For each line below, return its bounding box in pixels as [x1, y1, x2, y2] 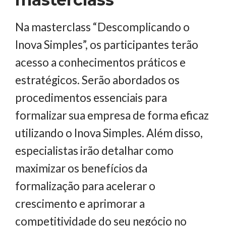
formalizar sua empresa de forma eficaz [15, 108, 209, 123]
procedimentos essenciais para [15, 91, 167, 105]
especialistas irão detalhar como [15, 144, 174, 158]
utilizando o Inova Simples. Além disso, [15, 126, 203, 140]
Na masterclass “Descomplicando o [15, 20, 190, 34]
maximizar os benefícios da [15, 161, 147, 176]
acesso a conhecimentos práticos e [15, 55, 186, 70]
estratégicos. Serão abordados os [15, 73, 180, 87]
